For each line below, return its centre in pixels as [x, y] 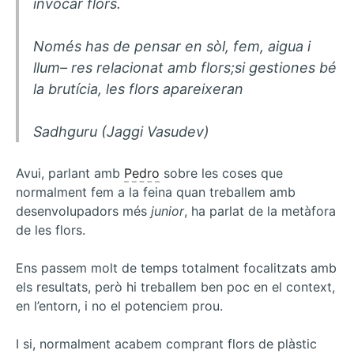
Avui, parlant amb [70, 173]
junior [168, 211]
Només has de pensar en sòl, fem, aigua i [171, 47]
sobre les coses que [221, 173]
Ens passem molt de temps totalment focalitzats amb [176, 268]
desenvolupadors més [83, 211]
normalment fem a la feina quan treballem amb [156, 192]
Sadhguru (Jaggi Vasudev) [121, 132]
